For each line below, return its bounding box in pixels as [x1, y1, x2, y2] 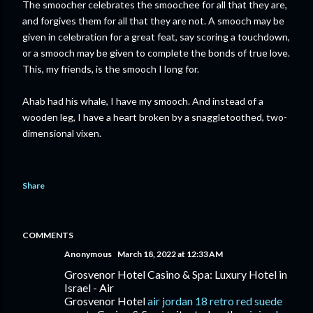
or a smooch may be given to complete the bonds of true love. [22, 47, 290, 59]
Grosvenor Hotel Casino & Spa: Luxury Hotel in [64, 268, 287, 281]
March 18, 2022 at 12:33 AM [117, 249, 223, 259]
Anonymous [64, 249, 112, 259]
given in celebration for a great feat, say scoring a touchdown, [22, 31, 290, 43]
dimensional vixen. [22, 127, 101, 139]
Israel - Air [64, 281, 114, 294]
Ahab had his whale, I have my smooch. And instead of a [22, 95, 263, 107]
